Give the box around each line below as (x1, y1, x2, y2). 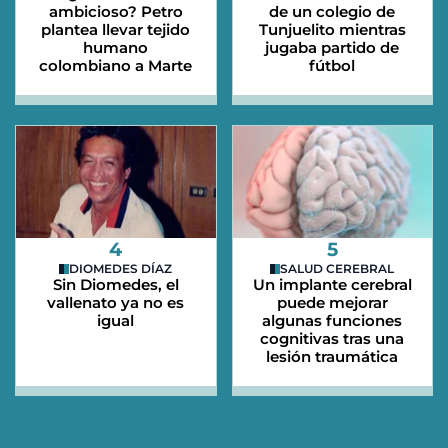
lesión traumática (266, 347, 399, 367)
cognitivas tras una (260, 329, 405, 349)
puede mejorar (276, 293, 388, 313)
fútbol (309, 55, 356, 75)
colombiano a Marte (39, 55, 193, 75)
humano (83, 37, 149, 57)
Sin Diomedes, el (52, 275, 179, 295)
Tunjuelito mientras (258, 19, 406, 39)
